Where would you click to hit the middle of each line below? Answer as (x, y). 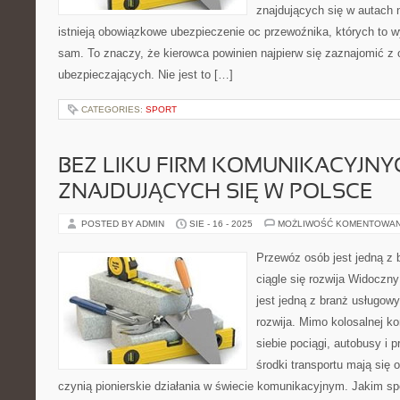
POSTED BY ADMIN (124, 224)
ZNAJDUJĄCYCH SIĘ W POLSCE (215, 193)
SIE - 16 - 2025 (221, 224)
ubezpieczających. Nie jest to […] (146, 75)
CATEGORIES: (113, 109)
